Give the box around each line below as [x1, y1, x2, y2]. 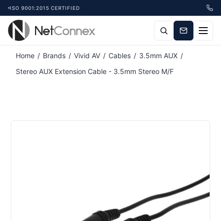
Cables [109, 51, 131, 60]
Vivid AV [74, 51, 101, 60]
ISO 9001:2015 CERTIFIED [10, 5, 80, 11]
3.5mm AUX [139, 51, 178, 60]
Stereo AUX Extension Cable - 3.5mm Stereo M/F [16, 67, 174, 75]
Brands [43, 51, 66, 60]
